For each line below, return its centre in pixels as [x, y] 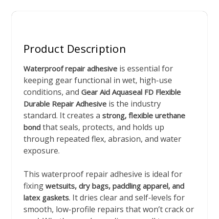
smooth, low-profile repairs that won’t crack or [109, 209]
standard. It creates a [63, 116]
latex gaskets [46, 198]
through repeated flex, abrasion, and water [102, 139]
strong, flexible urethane [144, 116]
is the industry [134, 104]
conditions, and [52, 92]
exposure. [42, 151]
